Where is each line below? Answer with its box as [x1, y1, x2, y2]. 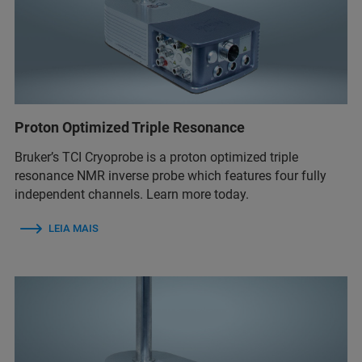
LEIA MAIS [48, 221, 99, 234]
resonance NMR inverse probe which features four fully [15, 167, 326, 183]
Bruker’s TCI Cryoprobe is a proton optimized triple [15, 149, 298, 165]
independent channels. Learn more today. [15, 186, 249, 202]
